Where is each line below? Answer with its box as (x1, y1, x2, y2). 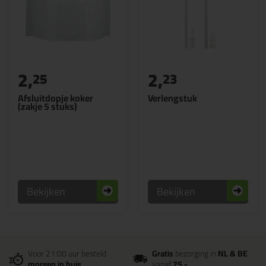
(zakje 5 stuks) (18, 97, 77, 115)
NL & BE (218, 246, 248, 261)
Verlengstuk (148, 89, 197, 107)
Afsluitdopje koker (18, 89, 93, 107)
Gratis (152, 246, 173, 261)
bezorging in (173, 246, 218, 261)
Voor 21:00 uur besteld (28, 246, 106, 261)
